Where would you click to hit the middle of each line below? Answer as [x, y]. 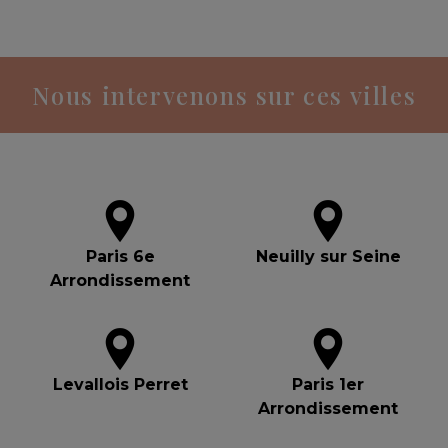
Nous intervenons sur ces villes [224, 94]
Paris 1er [328, 384]
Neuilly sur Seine [328, 256]
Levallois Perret [120, 384]
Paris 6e [120, 256]
